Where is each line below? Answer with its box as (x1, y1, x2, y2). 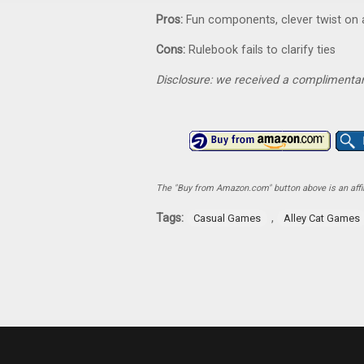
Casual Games (193, 212, 261, 224)
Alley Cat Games (284, 212, 360, 224)
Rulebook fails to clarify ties (188, 43, 336, 57)
